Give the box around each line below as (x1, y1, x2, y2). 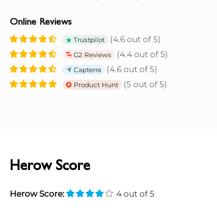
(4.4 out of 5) (115, 49, 168, 60)
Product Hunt (72, 81, 118, 89)
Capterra (72, 66, 101, 74)
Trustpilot (72, 36, 105, 44)
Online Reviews (10, 18, 72, 28)
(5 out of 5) (122, 79, 167, 90)
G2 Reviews (72, 51, 111, 59)
